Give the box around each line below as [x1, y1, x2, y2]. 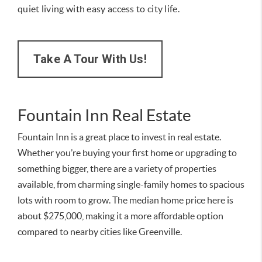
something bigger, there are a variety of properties [18, 163, 216, 174]
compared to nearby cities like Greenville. [18, 226, 182, 237]
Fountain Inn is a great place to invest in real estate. [18, 131, 221, 142]
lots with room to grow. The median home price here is [18, 194, 233, 205]
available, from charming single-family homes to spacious [18, 178, 244, 189]
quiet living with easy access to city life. [18, 3, 180, 14]
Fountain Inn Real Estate [18, 105, 191, 125]
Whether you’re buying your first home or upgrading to [18, 147, 237, 158]
